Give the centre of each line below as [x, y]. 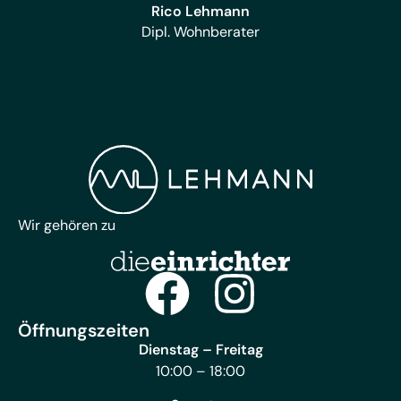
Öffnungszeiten [84, 331]
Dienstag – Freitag [200, 350]
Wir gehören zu [67, 225]
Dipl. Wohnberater [200, 31]
